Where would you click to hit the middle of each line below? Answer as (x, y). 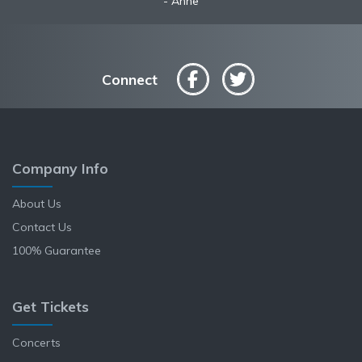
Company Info (60, 168)
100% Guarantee (57, 251)
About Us (37, 204)
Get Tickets (51, 307)
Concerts (36, 342)
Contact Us (42, 227)
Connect (129, 79)
